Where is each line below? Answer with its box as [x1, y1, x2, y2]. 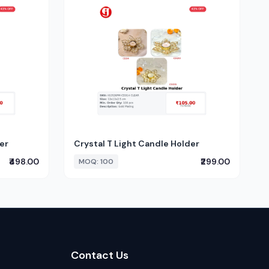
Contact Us [71, 248, 128, 262]
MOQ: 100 [79, 157, 113, 166]
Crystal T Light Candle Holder [74, 138, 199, 149]
